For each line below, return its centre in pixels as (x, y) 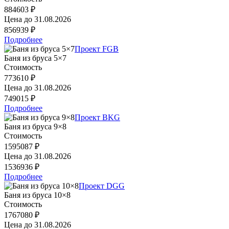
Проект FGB (97, 49)
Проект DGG (102, 186)
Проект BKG (97, 117)
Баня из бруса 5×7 (35, 58)
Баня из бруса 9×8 (35, 126)
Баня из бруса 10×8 (37, 195)
